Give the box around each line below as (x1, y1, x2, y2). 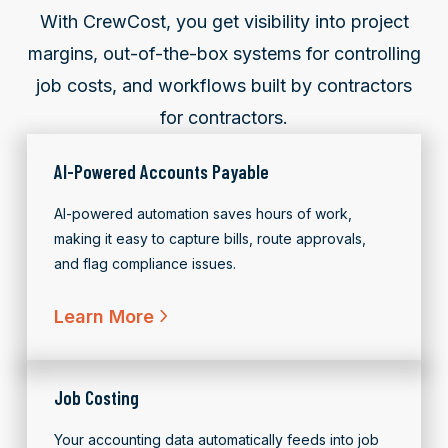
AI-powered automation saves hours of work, (54, 204, 352, 222)
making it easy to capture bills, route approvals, (54, 229, 366, 247)
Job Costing (54, 385, 139, 409)
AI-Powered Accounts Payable (54, 159, 269, 183)
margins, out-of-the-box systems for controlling (27, 42, 421, 64)
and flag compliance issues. (54, 254, 236, 272)
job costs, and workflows (36, 74, 251, 96)
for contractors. (160, 106, 288, 128)
